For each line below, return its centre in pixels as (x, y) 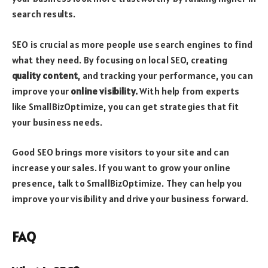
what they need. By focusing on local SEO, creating (120, 60)
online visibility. (104, 91)
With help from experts (188, 91)
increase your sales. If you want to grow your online (121, 168)
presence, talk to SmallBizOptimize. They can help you (127, 183)
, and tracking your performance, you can (165, 75)
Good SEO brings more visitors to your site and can (121, 152)
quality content (45, 75)
